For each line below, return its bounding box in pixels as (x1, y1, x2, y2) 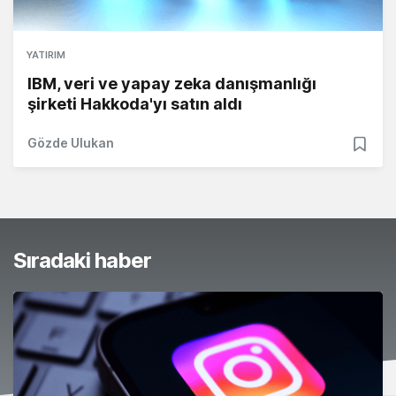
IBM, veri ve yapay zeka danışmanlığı (27, 74, 316, 94)
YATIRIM (27, 49, 65, 62)
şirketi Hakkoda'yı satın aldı (27, 95, 242, 114)
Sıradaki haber (13, 247, 151, 274)
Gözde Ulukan (27, 135, 114, 151)
